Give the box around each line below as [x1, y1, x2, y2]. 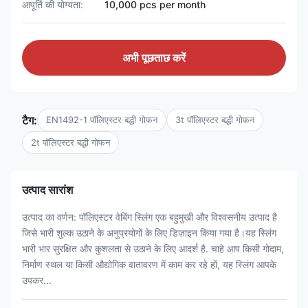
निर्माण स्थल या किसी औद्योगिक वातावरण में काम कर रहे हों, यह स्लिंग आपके [22, 258, 276, 270]
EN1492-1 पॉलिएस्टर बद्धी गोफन [46, 114, 157, 125]
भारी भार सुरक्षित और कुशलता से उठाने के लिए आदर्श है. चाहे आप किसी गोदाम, [22, 243, 284, 254]
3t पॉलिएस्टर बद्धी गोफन [175, 114, 254, 125]
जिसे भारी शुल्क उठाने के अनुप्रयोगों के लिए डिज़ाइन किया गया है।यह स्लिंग [22, 227, 276, 239]
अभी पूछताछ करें [122, 51, 186, 65]
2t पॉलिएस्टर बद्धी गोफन [31, 137, 110, 148]
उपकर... [22, 274, 52, 286]
